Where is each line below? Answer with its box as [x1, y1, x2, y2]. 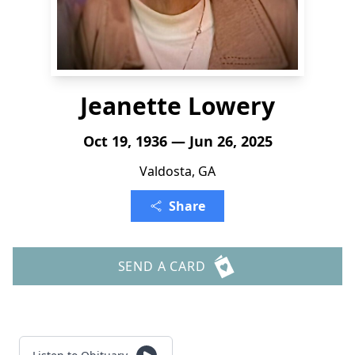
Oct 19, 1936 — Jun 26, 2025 [82, 132, 273, 151]
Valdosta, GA [139, 162, 216, 180]
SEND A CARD [117, 258, 206, 275]
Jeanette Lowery [80, 90, 275, 122]
